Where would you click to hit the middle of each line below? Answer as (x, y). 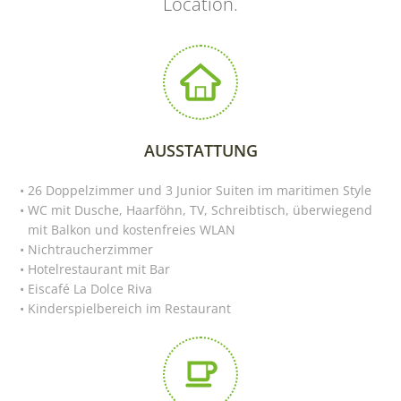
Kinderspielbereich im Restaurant (129, 308)
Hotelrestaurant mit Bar (98, 269)
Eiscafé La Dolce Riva (90, 288)
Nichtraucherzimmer (90, 249)
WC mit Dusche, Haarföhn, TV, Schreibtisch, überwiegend (200, 209)
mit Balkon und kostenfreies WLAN (132, 229)
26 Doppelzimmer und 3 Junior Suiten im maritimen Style (199, 190)
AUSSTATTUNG (200, 150)
